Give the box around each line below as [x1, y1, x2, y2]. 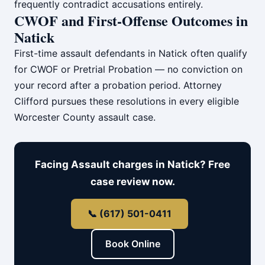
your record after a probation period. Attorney [14, 79, 222, 91]
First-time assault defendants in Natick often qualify [14, 47, 247, 59]
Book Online [105, 238, 160, 250]
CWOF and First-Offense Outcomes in [14, 10, 248, 31]
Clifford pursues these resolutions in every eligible [14, 95, 239, 107]
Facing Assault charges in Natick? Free [35, 159, 230, 170]
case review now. [90, 176, 175, 188]
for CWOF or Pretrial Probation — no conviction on [14, 63, 243, 75]
